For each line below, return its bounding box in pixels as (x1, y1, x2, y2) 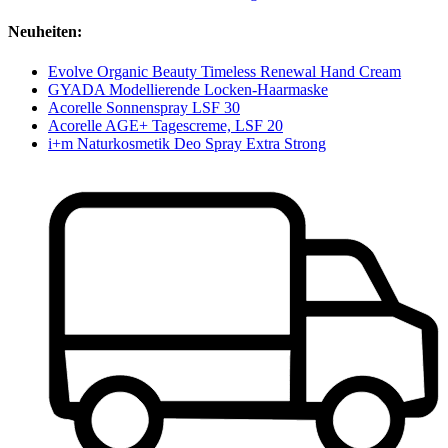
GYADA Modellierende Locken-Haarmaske (48, 80, 328, 98)
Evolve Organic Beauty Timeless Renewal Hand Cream (48, 62, 401, 80)
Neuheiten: (8, 23, 82, 41)
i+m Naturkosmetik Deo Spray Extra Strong (48, 134, 326, 152)
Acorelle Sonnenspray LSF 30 (48, 98, 240, 116)
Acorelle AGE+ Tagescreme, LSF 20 (48, 116, 283, 134)
